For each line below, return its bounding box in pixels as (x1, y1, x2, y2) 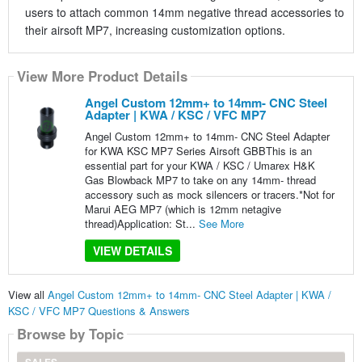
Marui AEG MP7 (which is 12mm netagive (84, 200, 281, 217)
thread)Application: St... (84, 215, 199, 231)
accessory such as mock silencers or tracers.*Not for (84, 186, 335, 202)
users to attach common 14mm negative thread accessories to (24, 3, 344, 20)
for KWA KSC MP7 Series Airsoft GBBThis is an (84, 142, 312, 158)
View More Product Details (16, 66, 187, 86)
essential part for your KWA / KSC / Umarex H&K (84, 157, 315, 173)
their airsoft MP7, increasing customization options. (24, 21, 285, 38)
